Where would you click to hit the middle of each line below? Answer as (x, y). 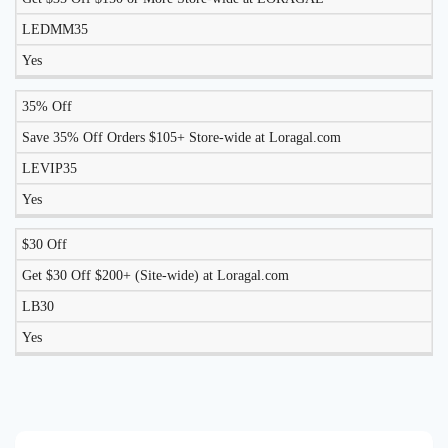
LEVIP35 (49, 168)
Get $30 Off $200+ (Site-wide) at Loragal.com (155, 276)
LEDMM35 (55, 29)
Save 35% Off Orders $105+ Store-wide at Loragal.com (181, 137)
